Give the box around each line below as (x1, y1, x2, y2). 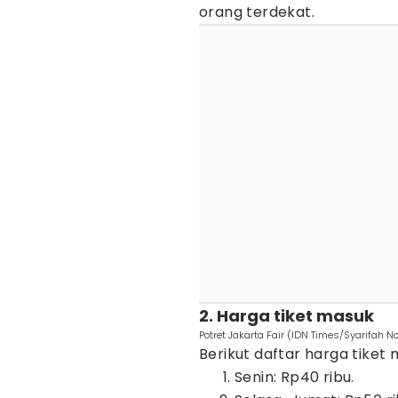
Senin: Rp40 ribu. (235, 367, 354, 387)
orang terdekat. (199, 2, 315, 22)
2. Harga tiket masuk (199, 305, 374, 327)
